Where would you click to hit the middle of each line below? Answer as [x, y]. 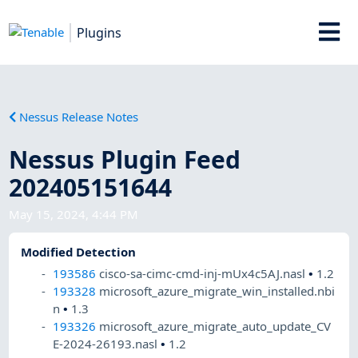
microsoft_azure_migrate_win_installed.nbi [217, 291]
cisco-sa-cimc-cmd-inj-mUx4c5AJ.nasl [204, 274]
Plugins [99, 32]
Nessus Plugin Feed [125, 159]
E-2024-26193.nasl [107, 344]
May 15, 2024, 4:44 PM [74, 214]
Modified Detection [79, 252]
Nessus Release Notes [79, 116]
